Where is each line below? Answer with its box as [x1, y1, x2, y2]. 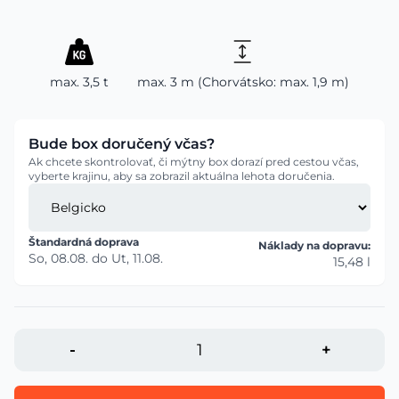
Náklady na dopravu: [258, 239, 370, 252]
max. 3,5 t [50, 74, 109, 90]
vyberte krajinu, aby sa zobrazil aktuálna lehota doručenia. [28, 169, 335, 183]
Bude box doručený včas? [28, 135, 215, 152]
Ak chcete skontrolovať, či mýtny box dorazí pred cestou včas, [28, 155, 359, 168]
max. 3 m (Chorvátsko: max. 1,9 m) [137, 74, 349, 90]
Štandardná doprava [28, 235, 139, 248]
